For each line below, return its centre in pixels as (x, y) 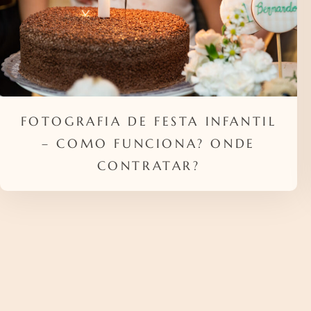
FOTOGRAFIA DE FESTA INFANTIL (149, 121)
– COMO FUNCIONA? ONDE (149, 144)
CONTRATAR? (149, 166)
